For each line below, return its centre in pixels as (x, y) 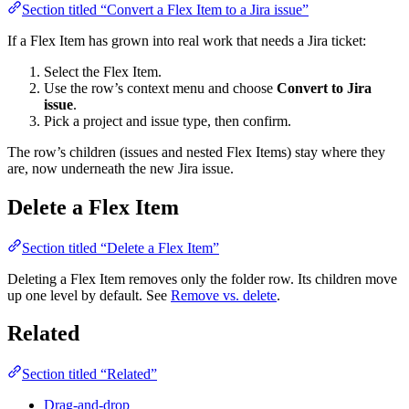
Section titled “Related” (89, 374)
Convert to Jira (324, 88)
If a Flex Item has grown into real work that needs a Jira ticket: (187, 40)
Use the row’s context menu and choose (160, 88)
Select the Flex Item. (103, 71)
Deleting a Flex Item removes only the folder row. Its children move (202, 278)
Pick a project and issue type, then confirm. (168, 121)
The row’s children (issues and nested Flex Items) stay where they (196, 152)
